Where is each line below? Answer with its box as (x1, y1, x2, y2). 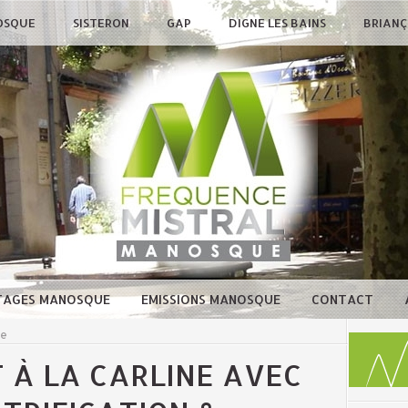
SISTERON (73, 15, 132, 31)
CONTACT (311, 291, 377, 308)
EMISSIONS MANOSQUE (140, 291, 284, 308)
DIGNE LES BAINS (229, 15, 329, 31)
